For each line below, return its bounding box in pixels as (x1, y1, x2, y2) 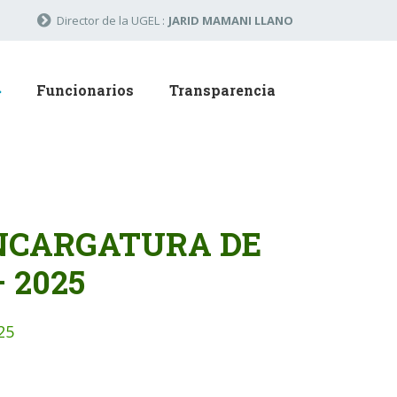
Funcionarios (36, 81, 134, 99)
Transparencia (169, 81, 276, 99)
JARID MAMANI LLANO (168, 12, 293, 28)
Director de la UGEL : (57, 12, 165, 28)
